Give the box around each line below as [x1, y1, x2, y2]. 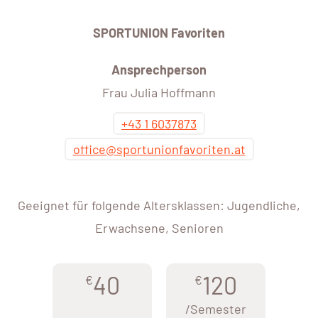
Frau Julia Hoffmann [102, 84, 216, 101]
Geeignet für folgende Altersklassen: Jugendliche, [18, 197, 300, 214]
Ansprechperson [111, 62, 207, 78]
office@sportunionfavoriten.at [72, 141, 246, 158]
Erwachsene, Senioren [94, 220, 224, 236]
